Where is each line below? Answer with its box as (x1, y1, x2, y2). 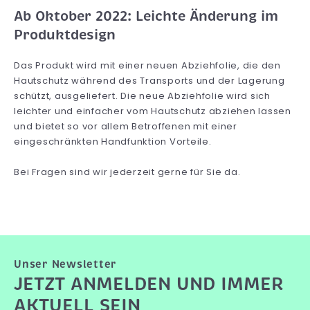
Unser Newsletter (14, 257, 116, 271)
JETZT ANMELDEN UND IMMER (14, 272, 284, 295)
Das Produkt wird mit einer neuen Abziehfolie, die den (14, 58, 281, 72)
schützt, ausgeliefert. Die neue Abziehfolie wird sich (14, 89, 271, 102)
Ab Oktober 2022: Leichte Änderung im (14, 7, 278, 25)
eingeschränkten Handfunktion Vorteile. (14, 134, 212, 148)
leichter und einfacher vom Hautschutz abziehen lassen (14, 104, 291, 118)
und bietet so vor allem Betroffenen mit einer (14, 119, 237, 133)
